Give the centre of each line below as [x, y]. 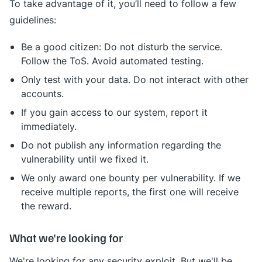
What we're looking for [66, 237]
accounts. [42, 94]
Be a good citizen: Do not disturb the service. [122, 47]
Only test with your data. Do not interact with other [135, 80]
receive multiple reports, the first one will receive [130, 192]
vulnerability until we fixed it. [85, 159]
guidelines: [33, 20]
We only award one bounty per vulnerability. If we [131, 178]
